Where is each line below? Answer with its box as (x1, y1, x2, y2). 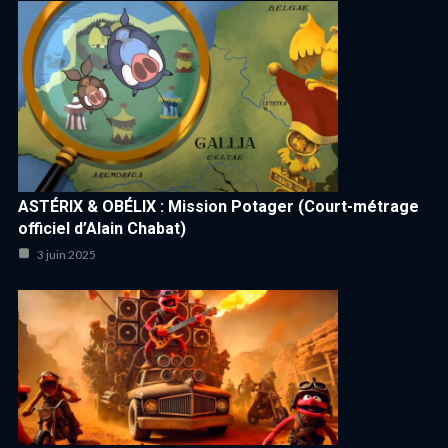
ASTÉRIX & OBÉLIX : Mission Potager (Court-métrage (18, 196, 419, 216)
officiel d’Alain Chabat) (18, 218, 186, 238)
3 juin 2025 (35, 246, 96, 262)
